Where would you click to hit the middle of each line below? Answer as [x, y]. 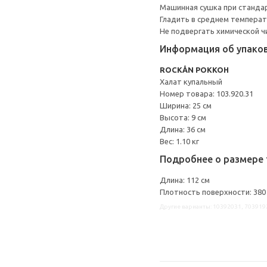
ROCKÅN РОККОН [194, 70]
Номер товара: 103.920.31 [207, 94]
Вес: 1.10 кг [179, 141]
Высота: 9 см [183, 117]
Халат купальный [191, 82]
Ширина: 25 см [186, 105]
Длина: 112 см [185, 180]
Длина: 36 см [183, 129]
